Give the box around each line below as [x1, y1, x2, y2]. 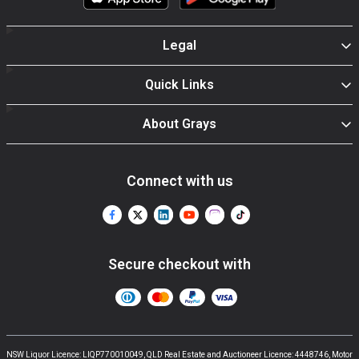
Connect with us [126, 171, 233, 189]
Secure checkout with [108, 255, 251, 272]
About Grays [143, 115, 217, 131]
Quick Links [145, 76, 215, 92]
